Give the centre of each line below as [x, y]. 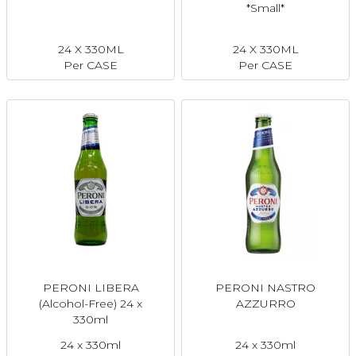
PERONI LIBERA [91, 288]
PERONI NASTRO [265, 288]
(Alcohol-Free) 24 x [91, 304]
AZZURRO [265, 304]
